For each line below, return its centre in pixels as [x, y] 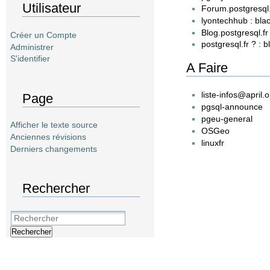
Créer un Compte [43, 35]
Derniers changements [54, 149]
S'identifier [30, 59]
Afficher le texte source [54, 125]
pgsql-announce [232, 106]
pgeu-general [227, 118]
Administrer [32, 47]
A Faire [207, 68]
